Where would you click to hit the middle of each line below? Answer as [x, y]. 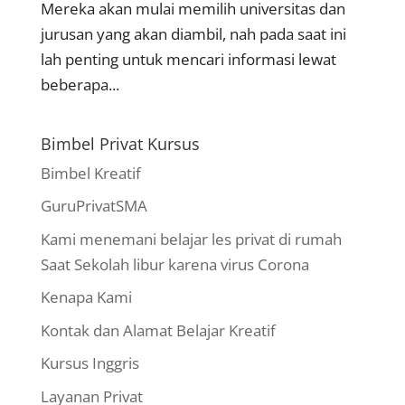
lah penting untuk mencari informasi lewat [188, 59]
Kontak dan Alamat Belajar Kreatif [158, 330]
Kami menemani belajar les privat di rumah [191, 239]
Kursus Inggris [89, 363]
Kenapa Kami [86, 297]
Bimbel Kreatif [90, 173]
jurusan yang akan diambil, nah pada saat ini [193, 33]
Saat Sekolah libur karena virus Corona [174, 264]
